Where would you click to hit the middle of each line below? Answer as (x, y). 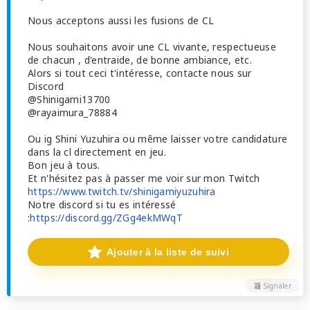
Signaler (277, 286)
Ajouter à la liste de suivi (168, 252)
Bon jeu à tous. (64, 165)
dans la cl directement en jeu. (97, 152)
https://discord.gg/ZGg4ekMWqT (107, 218)
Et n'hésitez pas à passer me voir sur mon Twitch (144, 179)
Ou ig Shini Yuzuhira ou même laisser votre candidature (158, 139)
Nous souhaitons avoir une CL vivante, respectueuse (152, 47)
